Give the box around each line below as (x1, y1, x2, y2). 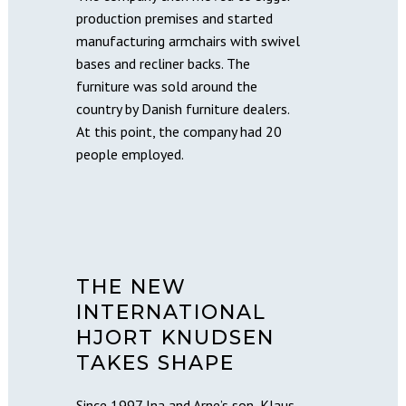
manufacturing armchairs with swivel (76, 31, 300, 50)
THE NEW (76, 274, 187, 299)
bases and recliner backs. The (76, 53, 250, 72)
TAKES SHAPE (76, 350, 235, 375)
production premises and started (76, 8, 273, 27)
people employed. (76, 144, 184, 163)
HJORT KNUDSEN (76, 324, 275, 350)
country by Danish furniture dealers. (76, 99, 289, 118)
